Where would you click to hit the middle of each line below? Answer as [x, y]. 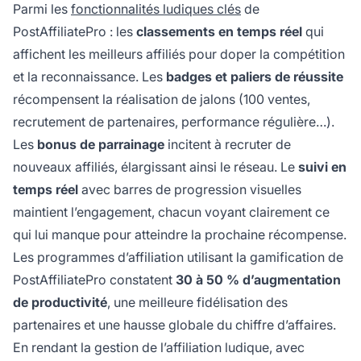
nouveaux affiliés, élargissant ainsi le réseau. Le [156, 166]
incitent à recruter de [228, 144]
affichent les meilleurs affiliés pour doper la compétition [179, 54]
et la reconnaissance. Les [89, 76]
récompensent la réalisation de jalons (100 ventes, [162, 99]
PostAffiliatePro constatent [94, 279]
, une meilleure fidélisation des [197, 302]
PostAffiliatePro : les [75, 31]
